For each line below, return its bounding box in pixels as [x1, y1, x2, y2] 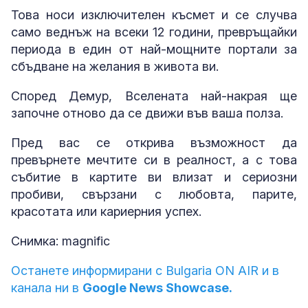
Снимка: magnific [11, 234, 110, 249]
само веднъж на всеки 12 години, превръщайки [11, 25, 297, 40]
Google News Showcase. [82, 280, 232, 296]
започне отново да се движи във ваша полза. [11, 106, 283, 121]
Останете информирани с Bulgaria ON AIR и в [11, 263, 279, 278]
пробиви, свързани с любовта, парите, [11, 187, 297, 202]
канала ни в [11, 280, 82, 296]
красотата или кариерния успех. [11, 204, 205, 219]
